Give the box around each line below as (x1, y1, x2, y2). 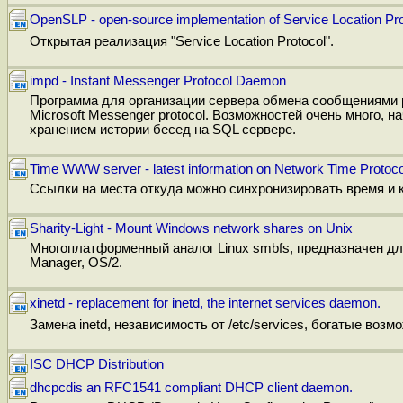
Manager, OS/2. (30, 255, 122, 270)
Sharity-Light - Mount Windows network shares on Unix (30, 220, 353, 236)
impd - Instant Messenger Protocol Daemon (30, 73, 286, 88)
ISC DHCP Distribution (30, 356, 164, 372)
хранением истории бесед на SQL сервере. (30, 121, 296, 137)
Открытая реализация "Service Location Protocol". (30, 33, 334, 49)
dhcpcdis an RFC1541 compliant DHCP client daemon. (30, 380, 353, 395)
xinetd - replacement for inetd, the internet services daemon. (30, 295, 381, 310)
